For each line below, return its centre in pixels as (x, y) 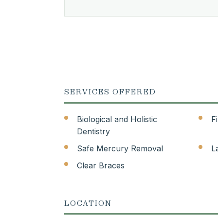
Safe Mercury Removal (120, 148)
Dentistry (93, 131)
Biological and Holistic (117, 119)
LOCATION (88, 203)
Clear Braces (101, 165)
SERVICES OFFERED (110, 92)
